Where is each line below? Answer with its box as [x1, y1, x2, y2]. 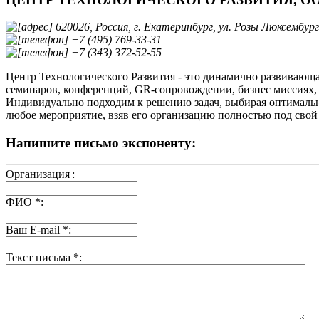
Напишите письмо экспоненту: [6, 135, 196, 151]
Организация [6, 168, 70, 181]
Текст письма [6, 251, 73, 264]
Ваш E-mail [6, 224, 63, 236]
